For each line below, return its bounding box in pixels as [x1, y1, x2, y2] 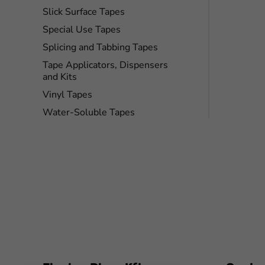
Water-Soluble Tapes [43, 106, 135, 119]
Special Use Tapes [43, 23, 121, 36]
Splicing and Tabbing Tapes [43, 41, 158, 54]
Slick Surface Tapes [43, 5, 125, 18]
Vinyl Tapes [43, 88, 92, 101]
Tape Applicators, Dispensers [43, 59, 168, 72]
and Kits [43, 70, 77, 83]
